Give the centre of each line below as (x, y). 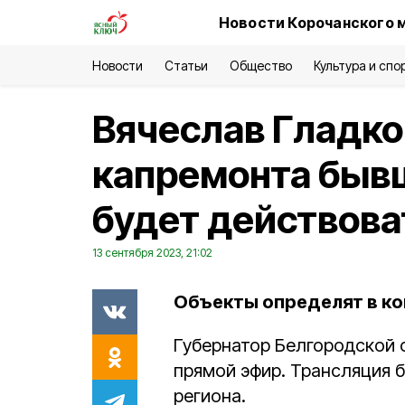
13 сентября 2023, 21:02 (152, 253)
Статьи (187, 66)
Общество (261, 66)
